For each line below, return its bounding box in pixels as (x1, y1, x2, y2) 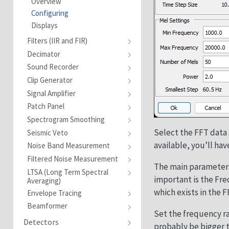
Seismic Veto (27, 127, 68, 138)
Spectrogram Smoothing (27, 114, 105, 125)
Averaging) (27, 175, 61, 186)
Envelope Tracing (27, 188, 82, 198)
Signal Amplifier (27, 88, 76, 98)
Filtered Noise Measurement (27, 154, 119, 164)
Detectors (23, 217, 59, 227)
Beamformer (27, 201, 68, 211)
